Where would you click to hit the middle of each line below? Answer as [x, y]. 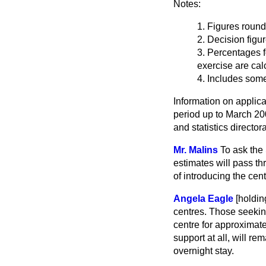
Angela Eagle [203, 199]
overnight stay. [204, 251]
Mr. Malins [196, 150]
